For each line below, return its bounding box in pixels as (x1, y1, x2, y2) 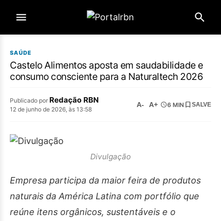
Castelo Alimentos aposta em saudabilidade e (10, 59, 203, 71)
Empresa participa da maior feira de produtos (10, 175, 201, 186)
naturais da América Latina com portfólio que (10, 191, 199, 202)
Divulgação (90, 151, 131, 161)
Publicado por (10, 97, 49, 104)
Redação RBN (49, 95, 99, 105)
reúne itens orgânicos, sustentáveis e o (10, 207, 176, 218)
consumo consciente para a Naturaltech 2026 (10, 71, 203, 82)
